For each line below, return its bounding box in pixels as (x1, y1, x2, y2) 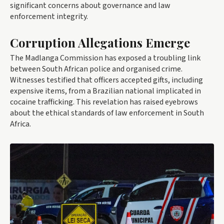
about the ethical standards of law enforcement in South (10, 107, 204, 118)
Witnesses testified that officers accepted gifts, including (10, 74, 203, 85)
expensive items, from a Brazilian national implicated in (10, 85, 201, 96)
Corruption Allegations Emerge (10, 34, 190, 50)
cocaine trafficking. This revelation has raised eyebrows (10, 96, 198, 107)
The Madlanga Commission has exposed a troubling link (10, 52, 200, 63)
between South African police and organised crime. (10, 63, 182, 74)
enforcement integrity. (10, 11, 88, 22)
